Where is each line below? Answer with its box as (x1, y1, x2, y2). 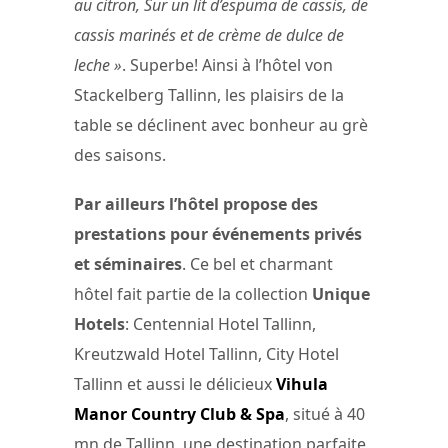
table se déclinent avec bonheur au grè (74, 113, 368, 136)
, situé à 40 (285, 403, 369, 426)
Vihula (276, 373, 328, 396)
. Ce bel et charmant (182, 253, 333, 276)
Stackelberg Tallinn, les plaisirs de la (74, 83, 344, 106)
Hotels (74, 313, 125, 336)
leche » (74, 53, 122, 76)
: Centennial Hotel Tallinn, (125, 313, 316, 336)
